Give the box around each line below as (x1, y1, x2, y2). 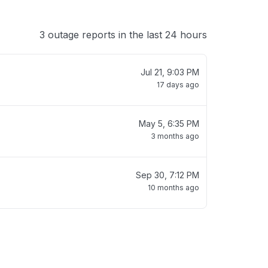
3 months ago (151, 132, 199, 141)
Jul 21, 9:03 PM (141, 67, 199, 77)
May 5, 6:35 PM (139, 118, 199, 129)
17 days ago (157, 80, 199, 89)
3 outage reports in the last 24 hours (39, 29, 207, 41)
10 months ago (148, 183, 199, 192)
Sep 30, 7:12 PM (136, 170, 199, 180)
